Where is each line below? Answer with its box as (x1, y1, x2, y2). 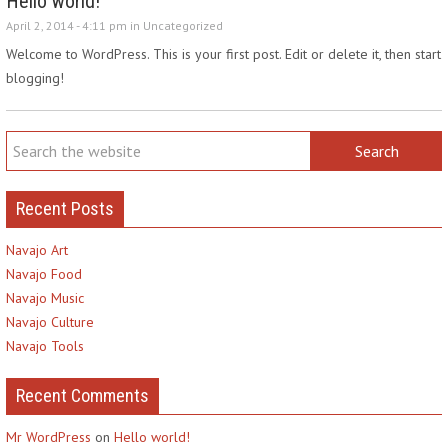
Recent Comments (16, 385, 149, 406)
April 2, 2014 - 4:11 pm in (6, 18, 143, 33)
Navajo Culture (6, 313, 94, 331)
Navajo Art (6, 241, 68, 259)
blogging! (6, 69, 64, 87)
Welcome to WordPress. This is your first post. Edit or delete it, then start (6, 45, 441, 63)
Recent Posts (16, 198, 114, 219)
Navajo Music (6, 289, 84, 307)
